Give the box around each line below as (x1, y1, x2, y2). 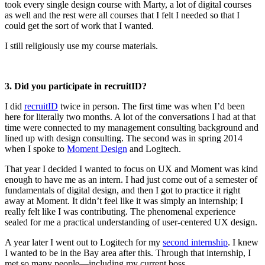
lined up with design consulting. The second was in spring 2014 (5, 132, 243, 143)
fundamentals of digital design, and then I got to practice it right (5, 185, 240, 195)
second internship (163, 237, 228, 247)
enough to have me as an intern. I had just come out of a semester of (5, 174, 257, 185)
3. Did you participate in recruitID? (5, 80, 147, 91)
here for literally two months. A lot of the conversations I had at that (5, 111, 256, 122)
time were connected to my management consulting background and (5, 122, 258, 132)
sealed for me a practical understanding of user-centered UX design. (5, 216, 257, 227)
